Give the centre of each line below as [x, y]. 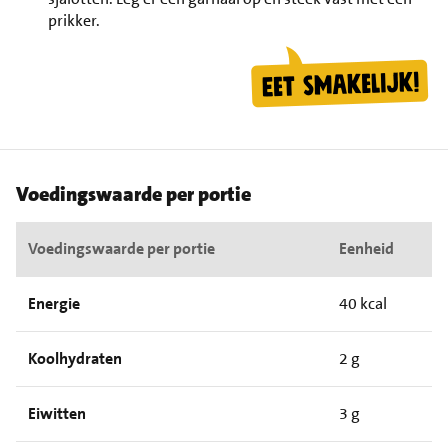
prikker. [74, 20]
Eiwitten [57, 413]
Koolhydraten [75, 358]
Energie [54, 303]
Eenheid [366, 248]
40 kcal [363, 303]
